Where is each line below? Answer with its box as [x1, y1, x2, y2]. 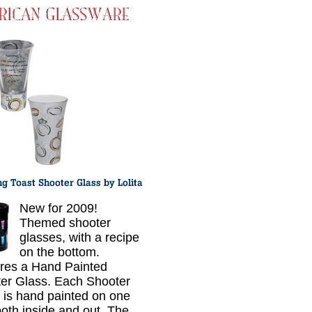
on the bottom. [19, 245, 100, 259]
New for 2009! [19, 201, 97, 215]
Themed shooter [19, 216, 111, 230]
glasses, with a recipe [19, 231, 139, 244]
